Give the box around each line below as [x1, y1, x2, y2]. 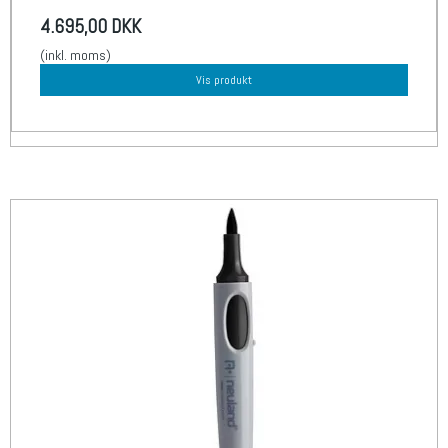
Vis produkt [196, 71, 252, 88]
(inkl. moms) [40, 45, 111, 64]
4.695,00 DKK [40, 13, 141, 39]
